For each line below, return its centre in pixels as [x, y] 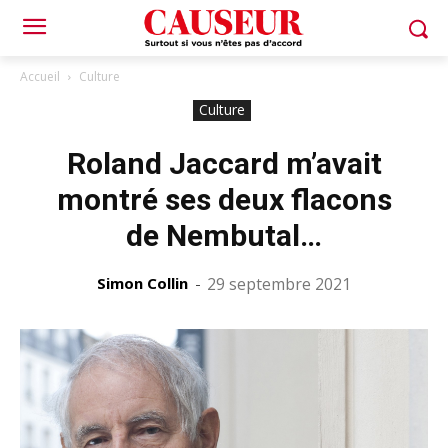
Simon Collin [142, 283]
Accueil [40, 76]
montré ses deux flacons [224, 199]
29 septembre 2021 [279, 284]
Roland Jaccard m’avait [224, 163]
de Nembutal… [224, 235]
